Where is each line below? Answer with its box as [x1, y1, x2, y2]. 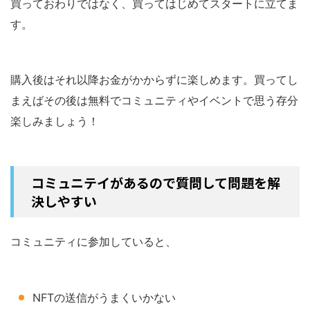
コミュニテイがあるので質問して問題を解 [31, 172, 280, 192]
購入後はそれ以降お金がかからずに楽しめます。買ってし [10, 72, 298, 86]
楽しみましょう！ [10, 113, 99, 128]
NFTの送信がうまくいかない [33, 290, 176, 304]
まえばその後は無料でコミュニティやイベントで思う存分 [10, 93, 298, 107]
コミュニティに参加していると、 [10, 234, 176, 248]
